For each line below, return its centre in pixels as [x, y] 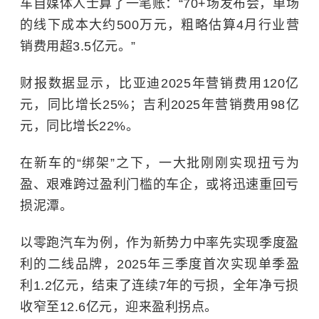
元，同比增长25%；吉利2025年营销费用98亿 [159, 105]
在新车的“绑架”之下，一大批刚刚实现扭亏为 [159, 163]
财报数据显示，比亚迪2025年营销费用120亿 [159, 84]
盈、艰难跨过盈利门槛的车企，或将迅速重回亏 [159, 185]
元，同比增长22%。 [79, 126]
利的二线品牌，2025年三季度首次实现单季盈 [159, 265]
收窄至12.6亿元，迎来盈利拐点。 [119, 307]
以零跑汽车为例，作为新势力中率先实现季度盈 [159, 243]
